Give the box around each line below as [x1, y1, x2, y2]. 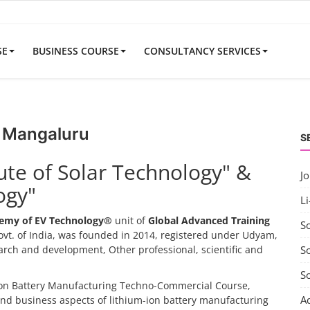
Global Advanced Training [148, 214, 270, 227]
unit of [112, 214, 148, 227]
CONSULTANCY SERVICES [144, 44, 261, 57]
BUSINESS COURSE [33, 44, 119, 57]
